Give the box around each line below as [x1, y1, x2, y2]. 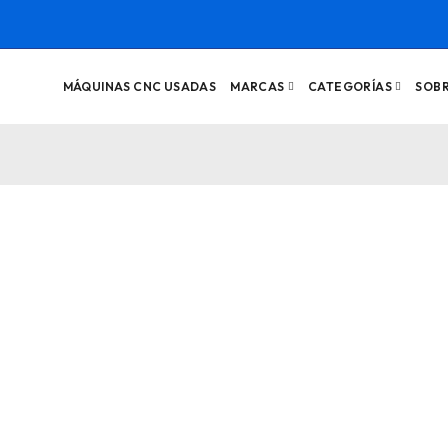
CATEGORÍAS [308, 79, 392, 95]
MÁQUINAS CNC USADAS [62, 79, 217, 95]
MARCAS [230, 79, 285, 95]
